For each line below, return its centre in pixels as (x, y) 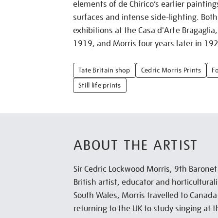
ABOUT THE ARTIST (136, 145)
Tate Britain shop (104, 70)
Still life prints (100, 85)
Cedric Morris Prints (171, 70)
